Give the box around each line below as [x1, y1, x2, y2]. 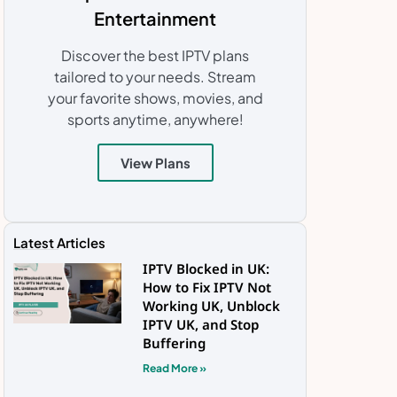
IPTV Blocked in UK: [142, 258, 269, 286]
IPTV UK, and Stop [142, 314, 259, 342]
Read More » [142, 361, 206, 375]
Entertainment [94, 6, 216, 29]
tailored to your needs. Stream [54, 66, 256, 86]
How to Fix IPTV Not [142, 276, 271, 305]
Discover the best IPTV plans [61, 45, 249, 65]
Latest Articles [13, 233, 105, 251]
